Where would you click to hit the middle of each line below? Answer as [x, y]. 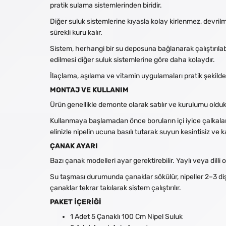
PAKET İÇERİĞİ [76, 202]
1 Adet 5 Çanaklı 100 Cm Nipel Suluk [126, 217]
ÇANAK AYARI [74, 146]
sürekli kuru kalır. [76, 33]
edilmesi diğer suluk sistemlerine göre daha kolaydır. [132, 60]
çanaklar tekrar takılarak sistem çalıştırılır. [116, 188]
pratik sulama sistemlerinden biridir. [106, 5]
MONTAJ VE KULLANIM [89, 90]
